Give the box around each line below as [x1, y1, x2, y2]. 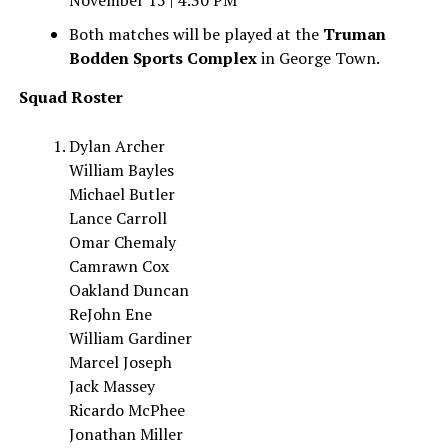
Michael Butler [68, 183, 175, 205]
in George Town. [256, 47, 380, 69]
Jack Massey [68, 375, 155, 397]
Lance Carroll [68, 207, 167, 229]
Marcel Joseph [68, 351, 172, 373]
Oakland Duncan [68, 279, 189, 301]
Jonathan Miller [68, 423, 183, 445]
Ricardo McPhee [68, 399, 185, 421]
